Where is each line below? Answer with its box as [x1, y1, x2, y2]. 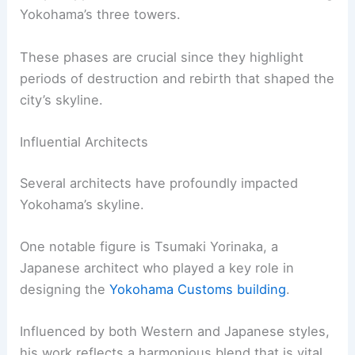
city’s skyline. [20, 91, 104, 108]
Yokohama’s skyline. [20, 196, 145, 212]
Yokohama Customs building [109, 281, 287, 297]
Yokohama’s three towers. [20, 6, 181, 23]
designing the [20, 281, 110, 297]
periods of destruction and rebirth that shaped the [20, 70, 335, 86]
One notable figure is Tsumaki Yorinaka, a [20, 238, 279, 254]
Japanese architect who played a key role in [20, 259, 295, 276]
